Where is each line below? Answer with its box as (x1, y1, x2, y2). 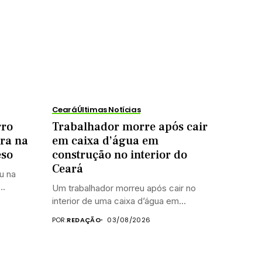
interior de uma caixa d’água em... (51, 195, 186, 206)
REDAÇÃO (67, 215, 102, 225)
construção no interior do (51, 147, 187, 163)
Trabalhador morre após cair (51, 119, 208, 135)
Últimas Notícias (77, 104, 141, 115)
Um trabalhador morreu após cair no (51, 182, 196, 194)
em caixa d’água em (51, 133, 158, 149)
